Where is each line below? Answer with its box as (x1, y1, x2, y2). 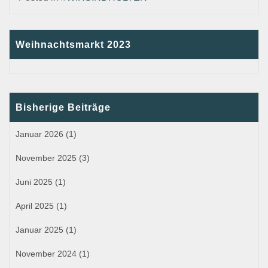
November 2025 (16, 153, 77, 163)
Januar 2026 (16, 129, 63, 139)
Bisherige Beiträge (16, 102, 111, 112)
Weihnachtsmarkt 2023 (16, 39, 131, 50)
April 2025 (16, 200, 54, 211)
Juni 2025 (16, 176, 53, 187)
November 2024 (16, 248, 77, 258)
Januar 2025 (16, 224, 63, 234)
